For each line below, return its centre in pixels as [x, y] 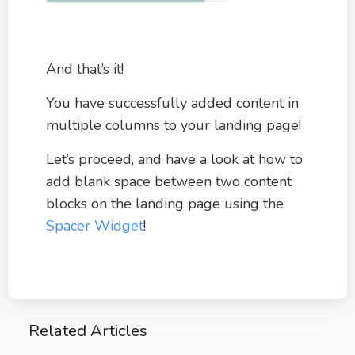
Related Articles [88, 330]
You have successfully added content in [172, 103]
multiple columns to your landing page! [174, 125]
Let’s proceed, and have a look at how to [174, 159]
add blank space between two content [169, 181]
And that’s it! [85, 69]
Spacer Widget [95, 225]
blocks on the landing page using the [165, 203]
